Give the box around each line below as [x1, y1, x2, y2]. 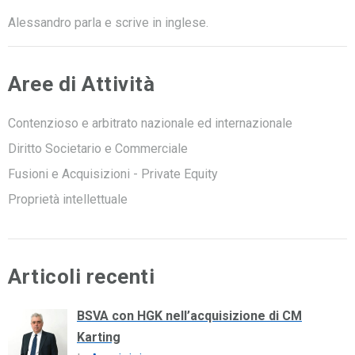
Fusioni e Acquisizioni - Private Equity [8, 166, 218, 181]
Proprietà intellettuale [8, 191, 128, 207]
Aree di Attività [8, 71, 155, 96]
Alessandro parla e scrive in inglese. [8, 14, 208, 30]
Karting [77, 329, 120, 345]
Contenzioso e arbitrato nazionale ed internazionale [8, 115, 292, 131]
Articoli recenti [8, 264, 155, 288]
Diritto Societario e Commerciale [8, 140, 188, 156]
